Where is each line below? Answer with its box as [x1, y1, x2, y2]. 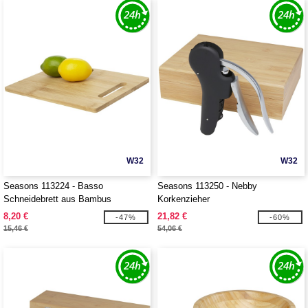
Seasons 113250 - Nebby [157, 181, 257, 191]
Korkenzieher [157, 194, 210, 204]
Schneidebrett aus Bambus [3, 194, 111, 204]
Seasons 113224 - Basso [3, 181, 103, 191]
